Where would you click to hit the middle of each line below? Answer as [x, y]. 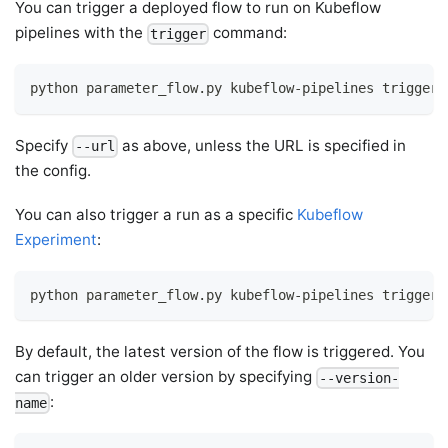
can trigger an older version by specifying [166, 376]
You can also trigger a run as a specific [156, 214]
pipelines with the [81, 33]
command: [248, 33]
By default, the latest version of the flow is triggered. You [220, 351]
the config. [53, 170]
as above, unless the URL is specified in [262, 145]
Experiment [56, 239]
